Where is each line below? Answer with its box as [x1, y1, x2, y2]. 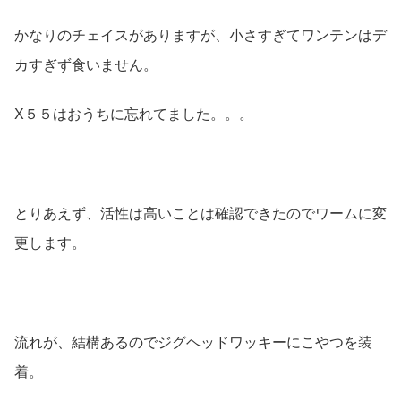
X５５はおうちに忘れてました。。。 [14, 107, 253, 123]
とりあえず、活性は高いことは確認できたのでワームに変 [14, 206, 387, 222]
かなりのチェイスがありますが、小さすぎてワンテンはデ [14, 27, 387, 43]
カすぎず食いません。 [14, 56, 158, 73]
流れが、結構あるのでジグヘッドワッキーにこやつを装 [14, 334, 372, 350]
